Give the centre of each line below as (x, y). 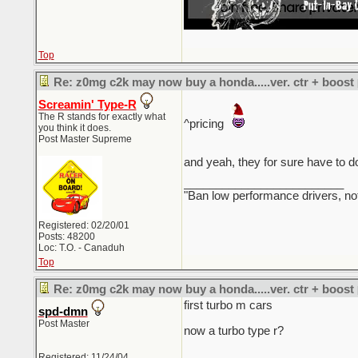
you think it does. (74, 128)
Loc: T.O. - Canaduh (81, 248)
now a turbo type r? (233, 331)
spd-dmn (63, 312)
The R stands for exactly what (101, 117)
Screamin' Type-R (87, 105)
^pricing (205, 124)
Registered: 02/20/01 (84, 225)
